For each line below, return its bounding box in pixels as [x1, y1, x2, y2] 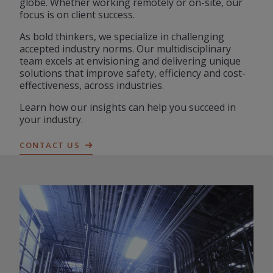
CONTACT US [19, 139, 80, 151]
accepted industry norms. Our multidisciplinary [19, 42, 231, 55]
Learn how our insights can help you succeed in [19, 101, 236, 114]
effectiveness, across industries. [19, 79, 166, 92]
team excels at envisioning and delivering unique [19, 54, 241, 68]
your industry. [19, 113, 83, 126]
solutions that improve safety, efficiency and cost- [19, 66, 246, 80]
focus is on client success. [19, 8, 135, 21]
